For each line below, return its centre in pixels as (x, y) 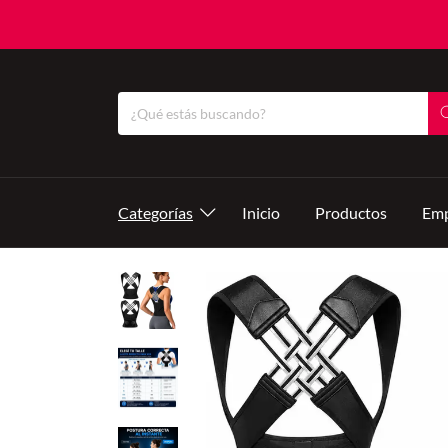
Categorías (155, 213)
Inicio (261, 213)
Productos (351, 213)
